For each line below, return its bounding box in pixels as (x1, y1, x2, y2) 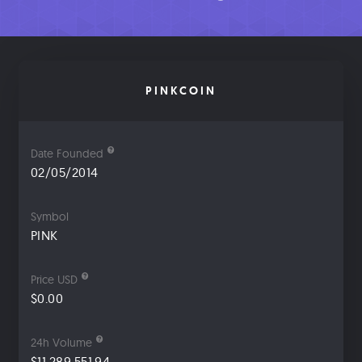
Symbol (31, 209, 69, 225)
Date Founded (31, 146, 103, 162)
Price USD (31, 272, 78, 288)
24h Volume (31, 335, 92, 351)
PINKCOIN (145, 83, 217, 99)
